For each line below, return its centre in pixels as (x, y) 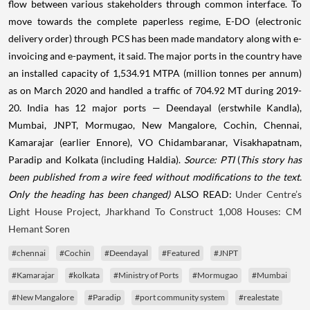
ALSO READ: (203, 194)
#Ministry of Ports (146, 275)
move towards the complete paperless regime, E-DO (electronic (155, 21)
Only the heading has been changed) (90, 194)
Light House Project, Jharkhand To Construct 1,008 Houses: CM (155, 211)
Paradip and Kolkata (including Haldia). (96, 159)
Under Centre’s (269, 194)
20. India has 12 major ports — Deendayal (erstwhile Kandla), (155, 107)
